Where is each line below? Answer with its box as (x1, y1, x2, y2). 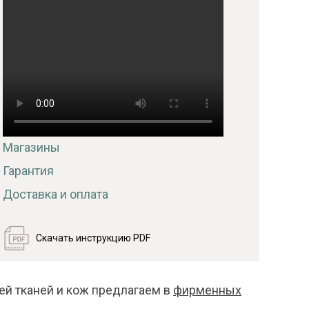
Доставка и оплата (2, 186, 108, 201)
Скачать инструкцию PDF (35, 232, 150, 243)
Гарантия (2, 163, 54, 178)
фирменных (173, 282, 241, 297)
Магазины (2, 139, 60, 154)
